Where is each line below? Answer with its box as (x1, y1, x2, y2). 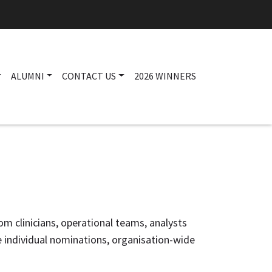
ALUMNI (10, 69, 44, 82)
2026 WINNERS (134, 69, 196, 82)
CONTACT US (62, 69, 117, 82)
